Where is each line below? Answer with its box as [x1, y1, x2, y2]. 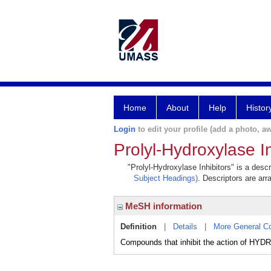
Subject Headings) [134, 174, 198, 183]
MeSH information [123, 201, 202, 211]
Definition [120, 222, 157, 231]
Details [173, 222, 197, 231]
